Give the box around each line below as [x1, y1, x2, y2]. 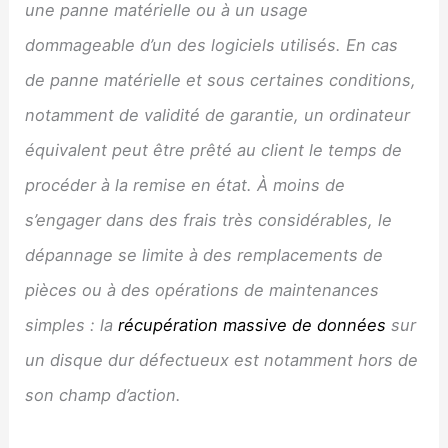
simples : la [25, 314, 119, 335]
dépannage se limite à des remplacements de [25, 244, 384, 265]
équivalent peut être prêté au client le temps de [25, 139, 403, 160]
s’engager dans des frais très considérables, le [25, 209, 393, 230]
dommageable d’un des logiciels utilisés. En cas [25, 34, 399, 55]
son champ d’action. [25, 384, 182, 405]
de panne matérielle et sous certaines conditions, [25, 69, 417, 90]
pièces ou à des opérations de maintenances [25, 279, 380, 300]
